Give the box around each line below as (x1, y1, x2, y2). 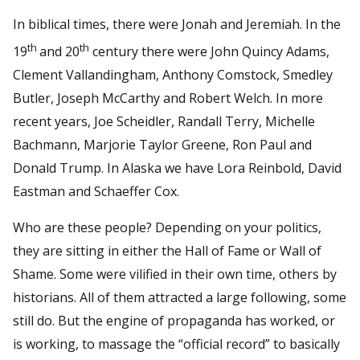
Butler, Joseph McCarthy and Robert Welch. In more (13, 88, 323, 107)
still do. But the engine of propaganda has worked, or (13, 311, 335, 329)
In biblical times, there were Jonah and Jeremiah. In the (13, 14, 341, 33)
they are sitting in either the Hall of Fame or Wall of (13, 241, 321, 260)
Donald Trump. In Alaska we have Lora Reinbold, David (13, 158, 342, 177)
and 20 (39, 42, 80, 60)
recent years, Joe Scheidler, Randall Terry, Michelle (13, 112, 315, 130)
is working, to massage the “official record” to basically (13, 334, 340, 353)
